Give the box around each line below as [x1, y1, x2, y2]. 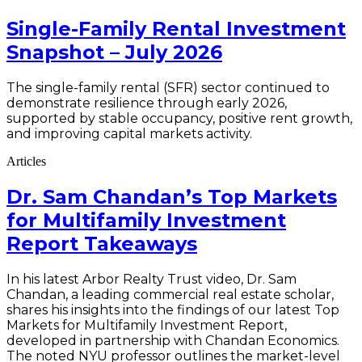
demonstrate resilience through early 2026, [6, 95, 287, 112]
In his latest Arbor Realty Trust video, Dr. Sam [6, 271, 297, 288]
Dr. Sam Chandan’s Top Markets [6, 185, 337, 209]
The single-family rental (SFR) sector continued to [6, 80, 330, 96]
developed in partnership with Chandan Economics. [6, 333, 339, 349]
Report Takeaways [6, 232, 197, 256]
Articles [6, 154, 46, 169]
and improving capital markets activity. [6, 126, 252, 142]
